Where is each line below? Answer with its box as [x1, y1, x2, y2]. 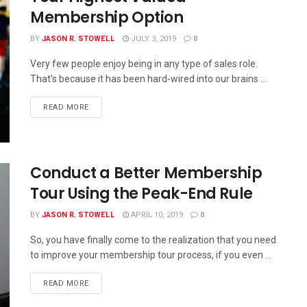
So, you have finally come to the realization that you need [30, 234, 276, 246]
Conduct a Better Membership [30, 162, 262, 184]
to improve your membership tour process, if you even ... [30, 249, 271, 261]
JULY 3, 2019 [129, 33, 176, 45]
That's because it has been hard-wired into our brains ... [30, 73, 267, 84]
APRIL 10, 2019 [129, 209, 183, 221]
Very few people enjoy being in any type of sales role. [30, 58, 258, 69]
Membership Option [30, 7, 184, 28]
